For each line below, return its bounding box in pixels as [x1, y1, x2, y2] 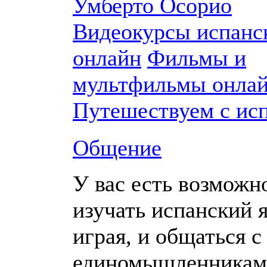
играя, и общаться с [73, 223, 262, 249]
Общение [73, 135, 162, 160]
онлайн [73, 45, 141, 70]
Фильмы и [147, 45, 246, 70]
